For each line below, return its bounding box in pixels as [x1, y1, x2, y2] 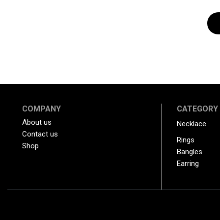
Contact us [22, 130, 58, 139]
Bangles [177, 147, 203, 157]
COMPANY [22, 104, 61, 114]
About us [22, 118, 52, 127]
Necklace [177, 119, 207, 129]
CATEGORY [177, 104, 219, 114]
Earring [177, 159, 199, 168]
